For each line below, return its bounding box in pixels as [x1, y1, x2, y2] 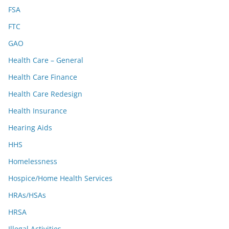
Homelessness [8, 156, 57, 166]
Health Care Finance [8, 72, 77, 82]
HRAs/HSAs [8, 190, 46, 200]
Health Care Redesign [8, 89, 82, 99]
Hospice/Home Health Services [8, 173, 112, 183]
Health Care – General [8, 55, 83, 65]
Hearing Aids [8, 123, 52, 132]
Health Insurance [8, 106, 67, 116]
